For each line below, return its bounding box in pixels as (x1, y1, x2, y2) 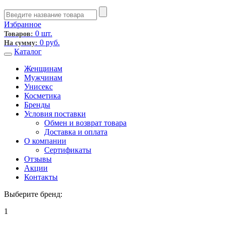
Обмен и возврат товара (44, 118, 127, 127)
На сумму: (4, 39, 38, 47)
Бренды (24, 100, 50, 109)
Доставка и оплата (44, 127, 107, 136)
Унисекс (24, 82, 53, 91)
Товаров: (4, 30, 33, 38)
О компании (24, 136, 66, 145)
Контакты (24, 172, 58, 181)
